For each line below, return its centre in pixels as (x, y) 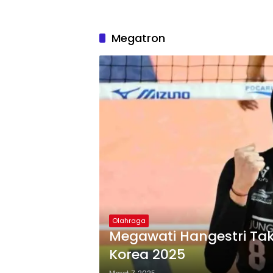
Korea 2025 (147, 254)
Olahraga (129, 221)
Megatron (138, 38)
